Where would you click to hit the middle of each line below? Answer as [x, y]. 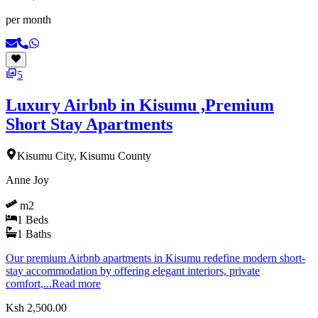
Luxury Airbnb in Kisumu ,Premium [140, 105]
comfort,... [29, 284]
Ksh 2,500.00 [36, 308]
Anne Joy [27, 180]
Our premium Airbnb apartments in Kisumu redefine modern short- [155, 258]
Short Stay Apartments [89, 125]
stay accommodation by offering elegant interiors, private [133, 271]
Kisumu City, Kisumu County [84, 156]
